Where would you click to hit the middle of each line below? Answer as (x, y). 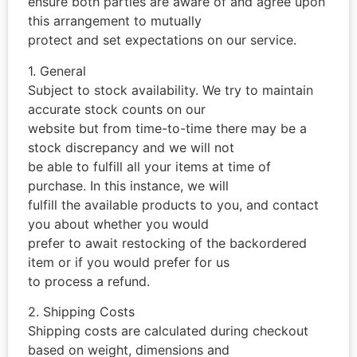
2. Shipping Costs (81, 312)
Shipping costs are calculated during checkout (168, 331)
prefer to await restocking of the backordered (167, 243)
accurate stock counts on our (117, 109)
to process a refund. (89, 281)
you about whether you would (118, 224)
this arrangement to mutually (115, 21)
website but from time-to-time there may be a (167, 128)
